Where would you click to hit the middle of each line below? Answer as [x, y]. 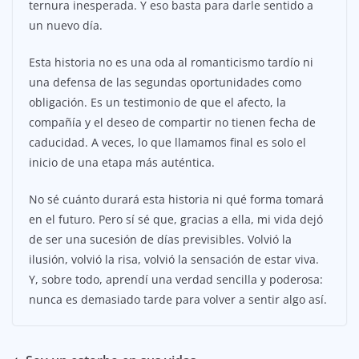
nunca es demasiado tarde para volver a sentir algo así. [178, 299]
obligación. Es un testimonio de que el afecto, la [157, 102]
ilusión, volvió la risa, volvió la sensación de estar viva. [174, 259]
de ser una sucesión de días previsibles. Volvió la [160, 239]
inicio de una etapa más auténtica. [122, 162]
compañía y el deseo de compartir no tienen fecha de [172, 122]
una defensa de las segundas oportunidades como [165, 82]
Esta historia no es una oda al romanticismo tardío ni [171, 62]
